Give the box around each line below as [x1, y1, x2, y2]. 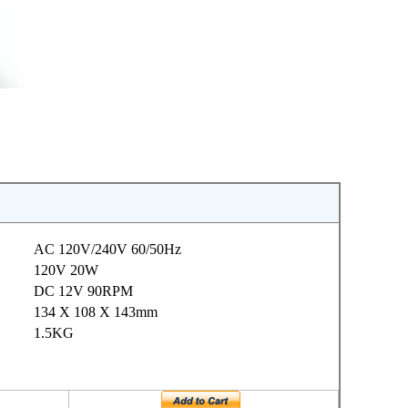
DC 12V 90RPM [33, 283, 133, 299]
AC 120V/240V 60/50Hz [33, 241, 181, 257]
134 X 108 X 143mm [33, 304, 158, 320]
